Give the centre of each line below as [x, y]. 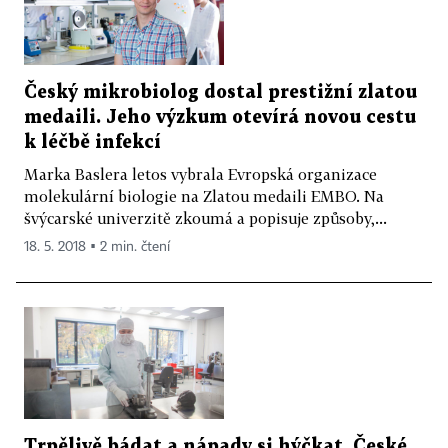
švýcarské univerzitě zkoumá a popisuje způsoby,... [205, 217]
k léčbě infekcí [92, 142]
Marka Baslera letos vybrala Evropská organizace [200, 173]
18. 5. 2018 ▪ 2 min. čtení [97, 246]
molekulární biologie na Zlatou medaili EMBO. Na [204, 195]
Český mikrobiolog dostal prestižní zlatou [220, 92]
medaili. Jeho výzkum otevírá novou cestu [220, 117]
